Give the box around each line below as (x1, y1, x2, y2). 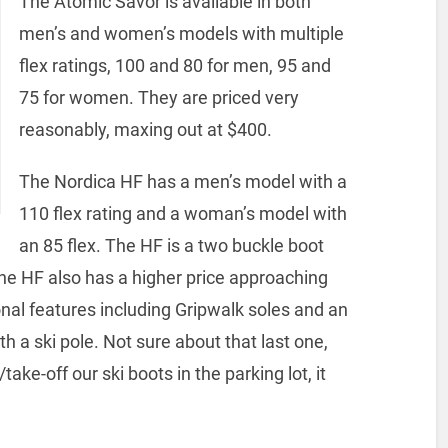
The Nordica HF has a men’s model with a (18, 171, 347, 193)
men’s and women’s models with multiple (18, 23, 344, 45)
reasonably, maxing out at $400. (18, 119, 272, 141)
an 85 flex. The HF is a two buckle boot (18, 235, 324, 257)
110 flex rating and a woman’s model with (18, 203, 347, 225)
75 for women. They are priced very (18, 87, 299, 109)
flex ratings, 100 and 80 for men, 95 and (18, 55, 331, 77)
